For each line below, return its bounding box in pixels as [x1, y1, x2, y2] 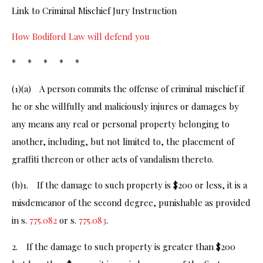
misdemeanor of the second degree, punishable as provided [12, 197, 251, 209]
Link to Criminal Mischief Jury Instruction [12, 4, 177, 16]
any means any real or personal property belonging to [12, 117, 230, 130]
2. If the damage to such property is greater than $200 [12, 240, 235, 252]
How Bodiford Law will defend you [12, 30, 150, 42]
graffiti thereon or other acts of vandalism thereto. [12, 153, 214, 165]
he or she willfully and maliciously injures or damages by [12, 100, 239, 112]
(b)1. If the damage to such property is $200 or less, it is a [12, 179, 247, 191]
